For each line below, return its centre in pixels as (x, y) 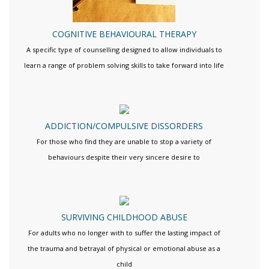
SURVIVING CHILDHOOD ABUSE (124, 217)
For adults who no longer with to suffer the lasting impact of (124, 233)
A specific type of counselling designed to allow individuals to (124, 49)
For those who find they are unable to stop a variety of (124, 141)
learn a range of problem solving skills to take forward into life (124, 65)
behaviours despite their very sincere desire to (124, 157)
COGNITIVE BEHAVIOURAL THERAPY (124, 34)
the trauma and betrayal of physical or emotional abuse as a (124, 249)
